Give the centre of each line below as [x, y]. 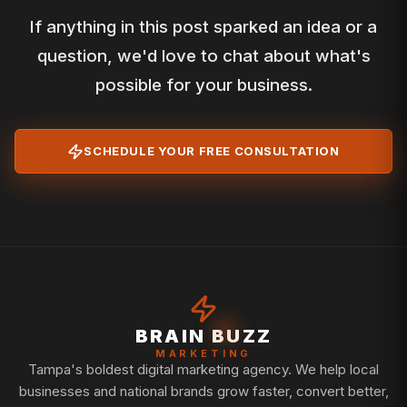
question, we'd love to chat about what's [203, 56]
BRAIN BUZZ [203, 337]
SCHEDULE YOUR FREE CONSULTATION [212, 151]
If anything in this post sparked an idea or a [203, 27]
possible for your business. [203, 85]
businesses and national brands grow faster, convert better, [203, 391]
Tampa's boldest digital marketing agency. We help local [203, 369]
